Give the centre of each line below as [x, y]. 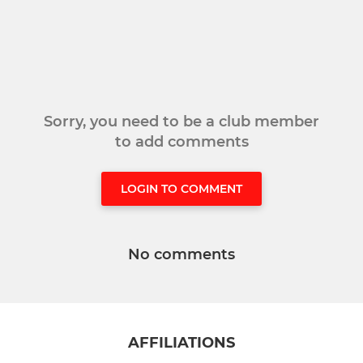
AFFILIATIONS [181, 343]
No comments [181, 255]
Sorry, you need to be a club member [181, 122]
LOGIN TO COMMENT [181, 189]
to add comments [181, 142]
